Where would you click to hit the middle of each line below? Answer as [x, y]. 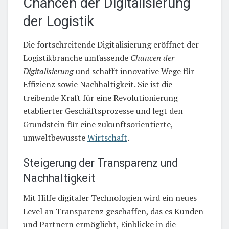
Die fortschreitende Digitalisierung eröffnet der [111, 44]
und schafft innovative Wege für [134, 71]
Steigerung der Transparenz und [100, 163]
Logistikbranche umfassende [77, 58]
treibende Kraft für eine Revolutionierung [100, 97]
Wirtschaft [107, 137]
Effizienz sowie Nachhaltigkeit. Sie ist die [98, 84]
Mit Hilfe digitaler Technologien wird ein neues [110, 198]
